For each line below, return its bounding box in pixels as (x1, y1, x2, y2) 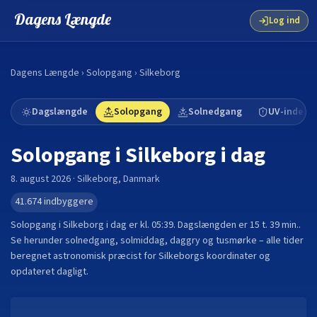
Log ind (269, 14, 300, 27)
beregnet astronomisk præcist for (11, 249, 158, 263)
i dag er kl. (104, 218, 151, 232)
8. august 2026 (11, 172, 71, 186)
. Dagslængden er (173, 218, 250, 232)
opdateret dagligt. (11, 265, 88, 279)
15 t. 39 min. (250, 218, 299, 232)
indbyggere (42, 195, 93, 209)
